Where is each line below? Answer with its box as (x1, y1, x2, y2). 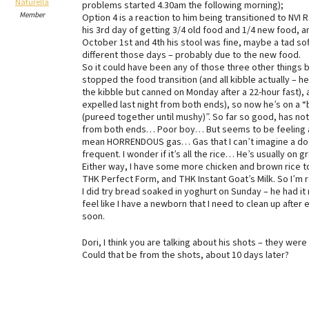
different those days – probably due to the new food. (82, 48, 301, 62)
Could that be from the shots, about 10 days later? (82, 248, 289, 262)
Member (19, 10, 45, 20)
